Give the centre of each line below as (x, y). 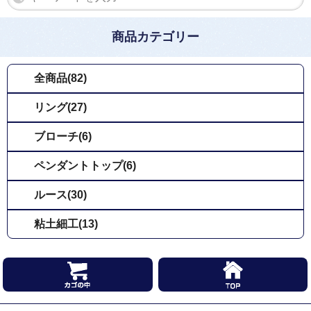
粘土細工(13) (66, 224)
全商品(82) (60, 78)
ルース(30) (60, 194)
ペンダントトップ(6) (85, 165)
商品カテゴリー (155, 36)
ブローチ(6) (63, 136)
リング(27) (60, 107)
